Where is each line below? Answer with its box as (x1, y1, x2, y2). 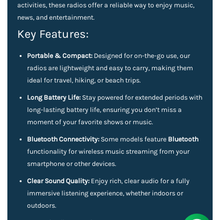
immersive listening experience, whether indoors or (27, 189, 183, 197)
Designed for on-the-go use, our (92, 52, 190, 60)
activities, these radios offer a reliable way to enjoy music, (17, 1, 194, 9)
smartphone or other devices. (27, 160, 116, 168)
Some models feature (99, 135, 168, 143)
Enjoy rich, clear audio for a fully (89, 177, 190, 185)
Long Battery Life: (27, 93, 81, 102)
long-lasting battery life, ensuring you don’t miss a (27, 106, 182, 114)
